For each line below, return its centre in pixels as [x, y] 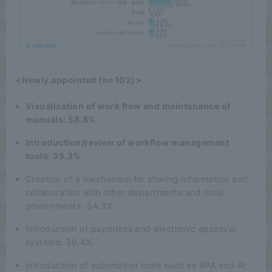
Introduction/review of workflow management [127, 142]
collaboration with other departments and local [125, 192]
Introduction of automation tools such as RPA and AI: [137, 265]
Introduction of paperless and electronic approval [131, 228]
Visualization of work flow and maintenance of [128, 106]
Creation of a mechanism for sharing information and [137, 178]
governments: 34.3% [70, 205]
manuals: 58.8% [61, 119]
